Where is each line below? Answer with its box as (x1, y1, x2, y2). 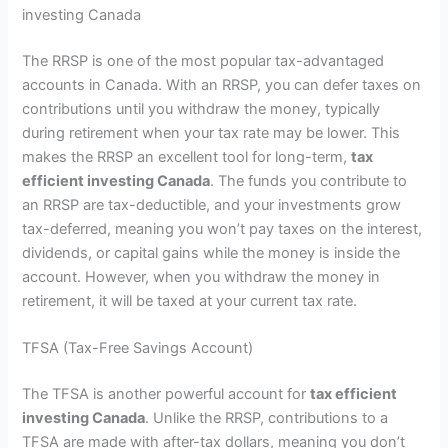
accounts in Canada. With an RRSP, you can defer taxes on (22, 76, 422, 95)
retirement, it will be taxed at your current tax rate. (22, 292, 358, 311)
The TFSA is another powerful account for (22, 385, 311, 404)
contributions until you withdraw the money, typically (22, 100, 381, 119)
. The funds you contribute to (210, 172, 408, 191)
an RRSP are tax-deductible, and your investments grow (22, 196, 402, 215)
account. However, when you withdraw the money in (22, 268, 381, 287)
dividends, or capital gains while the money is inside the (22, 244, 401, 263)
